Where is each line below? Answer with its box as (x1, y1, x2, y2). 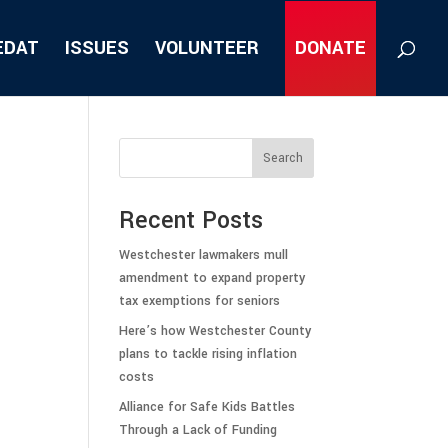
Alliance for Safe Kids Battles (119, 398, 296, 416)
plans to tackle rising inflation (119, 345, 298, 363)
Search (262, 149, 303, 167)
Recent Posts (119, 204, 264, 237)
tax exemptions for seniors (119, 292, 281, 310)
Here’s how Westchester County (119, 322, 312, 340)
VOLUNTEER (155, 35, 259, 61)
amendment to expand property (119, 269, 306, 287)
